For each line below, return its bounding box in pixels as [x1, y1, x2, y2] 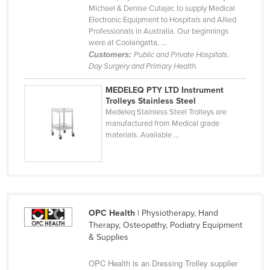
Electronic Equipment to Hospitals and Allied [88, 14, 236, 25]
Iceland [37, 65, 64, 76]
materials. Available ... [105, 130, 180, 140]
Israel [37, 181, 58, 192]
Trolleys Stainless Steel [105, 95, 196, 106]
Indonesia [37, 104, 74, 115]
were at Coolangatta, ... [88, 37, 166, 48]
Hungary [37, 46, 70, 57]
